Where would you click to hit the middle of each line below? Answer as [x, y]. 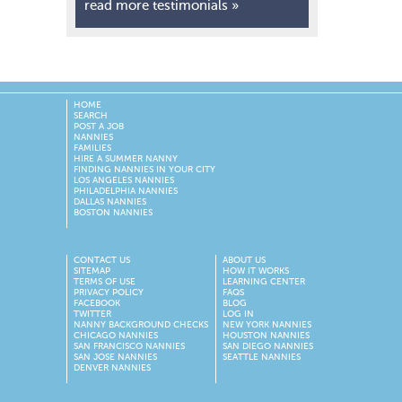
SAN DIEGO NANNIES [268, 346]
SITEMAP [92, 271]
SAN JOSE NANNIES [115, 357]
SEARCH [91, 115]
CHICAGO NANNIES [116, 335]
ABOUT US [244, 260]
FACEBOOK [97, 303]
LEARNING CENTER [264, 281]
